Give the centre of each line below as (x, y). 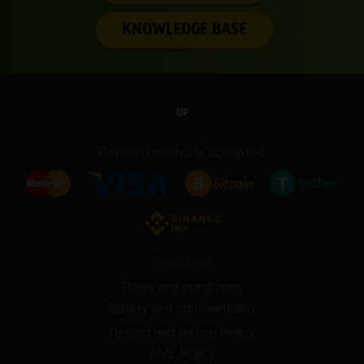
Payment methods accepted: (182, 154)
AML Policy (182, 355)
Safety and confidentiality (182, 310)
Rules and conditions (182, 288)
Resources (182, 264)
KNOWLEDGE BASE (184, 30)
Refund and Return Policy (182, 334)
